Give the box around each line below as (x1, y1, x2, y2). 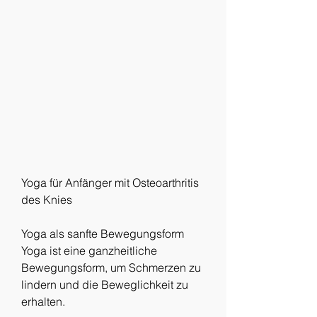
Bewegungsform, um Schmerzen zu (21, 260, 201, 275)
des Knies (21, 192, 72, 207)
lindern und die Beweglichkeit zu (21, 277, 188, 292)
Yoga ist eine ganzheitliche (21, 243, 157, 258)
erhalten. (21, 294, 65, 309)
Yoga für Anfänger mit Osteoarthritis (21, 175, 199, 190)
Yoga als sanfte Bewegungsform (21, 226, 184, 241)
